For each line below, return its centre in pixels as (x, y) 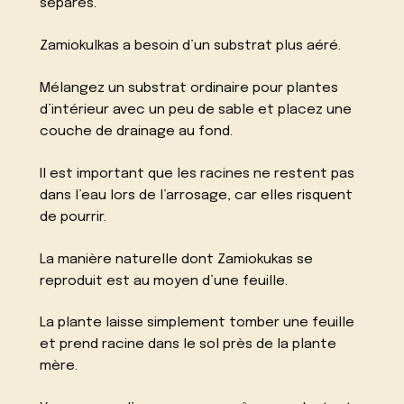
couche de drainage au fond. (137, 131)
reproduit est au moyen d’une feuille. (164, 281)
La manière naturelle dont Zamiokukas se (177, 259)
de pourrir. (73, 217)
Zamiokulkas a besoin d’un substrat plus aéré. (191, 46)
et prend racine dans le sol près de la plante (188, 345)
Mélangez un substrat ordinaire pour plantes (189, 88)
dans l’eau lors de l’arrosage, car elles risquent (197, 195)
